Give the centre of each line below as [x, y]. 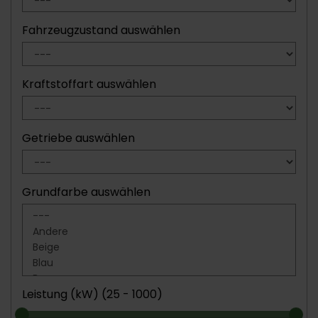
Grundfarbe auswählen [86, 192]
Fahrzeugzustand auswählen [101, 30]
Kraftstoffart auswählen [89, 84]
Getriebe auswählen [78, 138]
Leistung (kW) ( [64, 294]
